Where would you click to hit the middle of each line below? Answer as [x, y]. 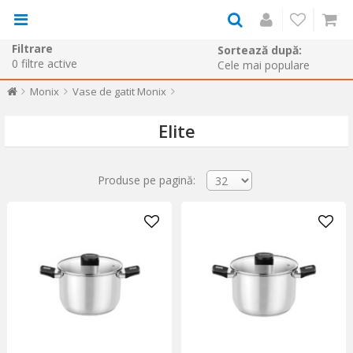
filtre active [49, 63]
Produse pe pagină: [147, 180]
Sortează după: [260, 50]
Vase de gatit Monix [119, 91]
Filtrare [32, 48]
